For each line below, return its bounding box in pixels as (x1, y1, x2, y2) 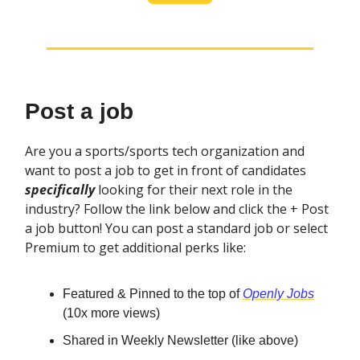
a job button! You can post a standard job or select (25, 219, 328, 238)
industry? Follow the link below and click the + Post (25, 200, 329, 219)
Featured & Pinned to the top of (63, 287, 243, 301)
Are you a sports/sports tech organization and (25, 142, 305, 161)
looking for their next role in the (95, 181, 292, 199)
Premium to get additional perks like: (25, 239, 246, 257)
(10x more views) (63, 306, 160, 321)
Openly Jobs (243, 287, 314, 301)
